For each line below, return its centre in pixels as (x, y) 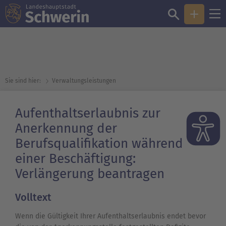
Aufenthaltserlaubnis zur (88, 113)
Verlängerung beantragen (90, 174)
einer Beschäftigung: (75, 159)
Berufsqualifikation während (99, 144)
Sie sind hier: (23, 81)
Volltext (33, 197)
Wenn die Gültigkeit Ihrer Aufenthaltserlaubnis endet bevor (110, 216)
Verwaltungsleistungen (84, 81)
